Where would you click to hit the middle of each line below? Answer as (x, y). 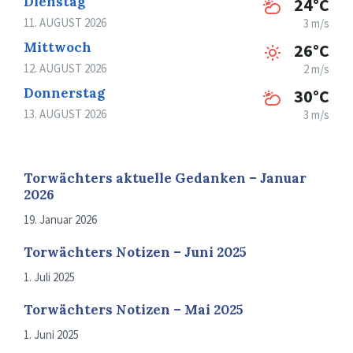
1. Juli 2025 (49, 277)
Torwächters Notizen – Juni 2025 (135, 253)
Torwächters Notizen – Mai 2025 (134, 310)
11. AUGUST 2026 (65, 23)
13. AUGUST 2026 (65, 114)
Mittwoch (58, 48)
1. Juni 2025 (51, 335)
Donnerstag (64, 93)
